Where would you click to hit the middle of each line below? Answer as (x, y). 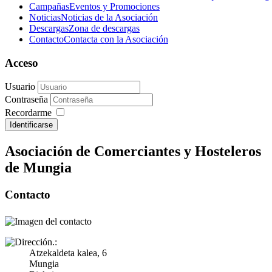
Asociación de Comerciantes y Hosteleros (133, 151)
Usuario (20, 87)
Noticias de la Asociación (109, 17)
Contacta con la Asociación (116, 39)
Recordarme (28, 113)
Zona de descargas (104, 28)
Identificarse (31, 125)
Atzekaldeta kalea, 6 (68, 253)
